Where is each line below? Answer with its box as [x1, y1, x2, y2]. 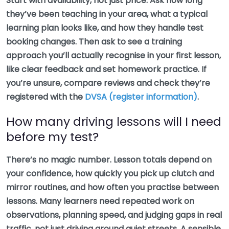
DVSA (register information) [85, 91, 197, 103]
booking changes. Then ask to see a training [6, 36, 182, 48]
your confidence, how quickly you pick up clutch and [6, 168, 214, 180]
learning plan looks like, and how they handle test [6, 22, 203, 34]
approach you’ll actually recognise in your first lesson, [6, 50, 221, 62]
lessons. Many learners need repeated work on [6, 195, 194, 208]
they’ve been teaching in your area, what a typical [6, 8, 208, 20]
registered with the [6, 91, 85, 103]
